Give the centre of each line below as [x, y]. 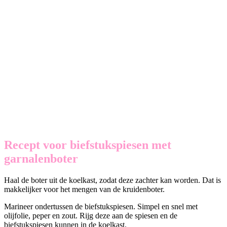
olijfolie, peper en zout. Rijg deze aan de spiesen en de [91, 215]
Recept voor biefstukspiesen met [88, 145]
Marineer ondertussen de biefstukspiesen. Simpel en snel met [101, 206]
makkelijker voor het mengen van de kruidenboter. [84, 189]
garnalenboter [41, 158]
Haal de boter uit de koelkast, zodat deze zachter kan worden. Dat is [112, 180]
